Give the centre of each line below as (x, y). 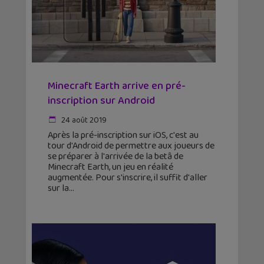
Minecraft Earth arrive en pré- (117, 86)
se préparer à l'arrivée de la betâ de (115, 157)
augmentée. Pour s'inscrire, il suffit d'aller (128, 178)
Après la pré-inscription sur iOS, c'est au (123, 136)
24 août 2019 (83, 121)
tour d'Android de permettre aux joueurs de (131, 146)
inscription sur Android (101, 101)
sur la (58, 189)
